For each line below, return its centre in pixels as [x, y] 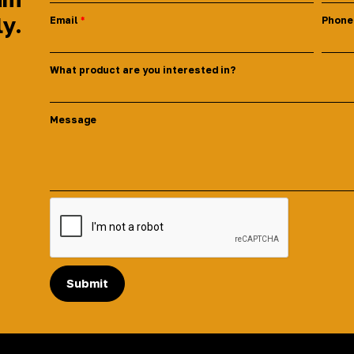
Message [73, 120]
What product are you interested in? [142, 70]
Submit [87, 284]
